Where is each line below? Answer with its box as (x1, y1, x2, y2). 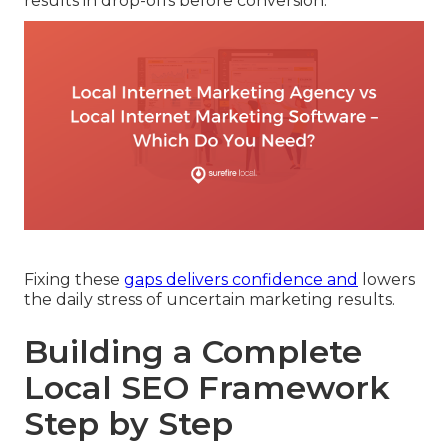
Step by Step (24, 403, 233, 443)
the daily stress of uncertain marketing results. (24, 289, 395, 309)
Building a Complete (24, 331, 362, 371)
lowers (358, 269, 415, 289)
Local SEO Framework (24, 367, 390, 407)
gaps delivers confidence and (124, 269, 358, 289)
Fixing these (24, 269, 124, 289)
